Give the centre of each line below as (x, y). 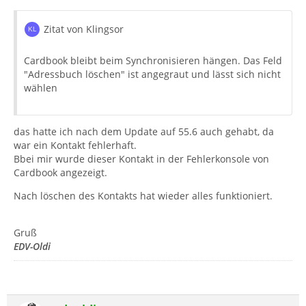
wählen (41, 87)
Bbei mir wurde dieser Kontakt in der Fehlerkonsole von (141, 158)
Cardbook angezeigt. (60, 172)
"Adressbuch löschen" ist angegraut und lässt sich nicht (152, 74)
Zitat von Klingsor (84, 29)
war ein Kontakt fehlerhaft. (75, 145)
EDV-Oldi (32, 246)
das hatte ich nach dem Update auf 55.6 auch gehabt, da (144, 131)
